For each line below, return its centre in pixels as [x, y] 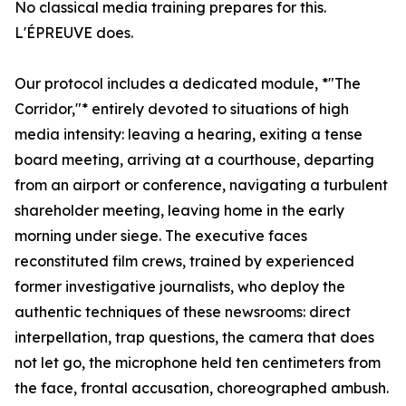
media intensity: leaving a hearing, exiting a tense [188, 135]
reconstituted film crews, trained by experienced [184, 261]
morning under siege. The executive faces [161, 236]
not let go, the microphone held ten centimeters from [198, 363]
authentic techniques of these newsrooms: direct [183, 312]
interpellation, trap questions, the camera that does [194, 338]
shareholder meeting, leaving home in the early [179, 211]
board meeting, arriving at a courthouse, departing [194, 160]
